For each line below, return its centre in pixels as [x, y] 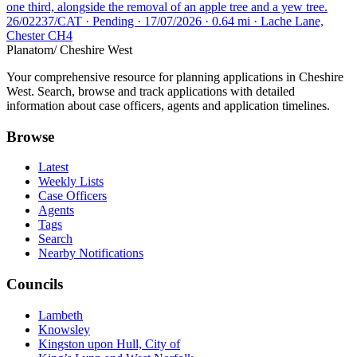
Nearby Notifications [91, 253]
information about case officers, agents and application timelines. [168, 105]
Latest [53, 167]
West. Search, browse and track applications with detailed [151, 91]
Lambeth [61, 315]
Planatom [30, 49]
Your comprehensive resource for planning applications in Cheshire [175, 76]
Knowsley [64, 329]
